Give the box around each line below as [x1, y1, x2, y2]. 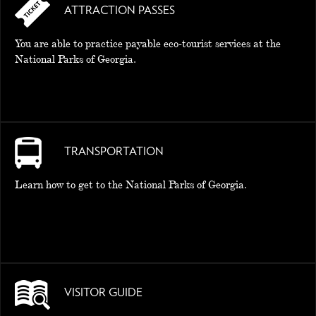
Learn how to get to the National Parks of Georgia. [15, 178, 247, 191]
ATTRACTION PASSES [64, 5, 175, 16]
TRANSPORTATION [64, 146, 164, 157]
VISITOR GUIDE [64, 287, 142, 298]
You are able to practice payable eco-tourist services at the [15, 37, 281, 50]
